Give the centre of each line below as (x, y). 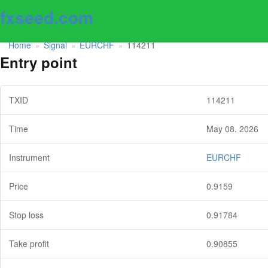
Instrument (29, 158)
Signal (55, 45)
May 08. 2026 (232, 129)
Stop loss (26, 215)
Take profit (29, 244)
